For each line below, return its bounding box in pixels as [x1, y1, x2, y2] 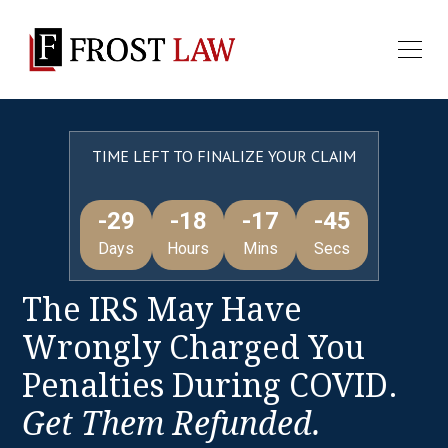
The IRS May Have [22, 291, 303, 330]
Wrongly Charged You [22, 329, 366, 368]
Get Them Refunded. [22, 405, 322, 444]
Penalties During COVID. [22, 367, 399, 406]
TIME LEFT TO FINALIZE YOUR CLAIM [92, 146, 356, 167]
